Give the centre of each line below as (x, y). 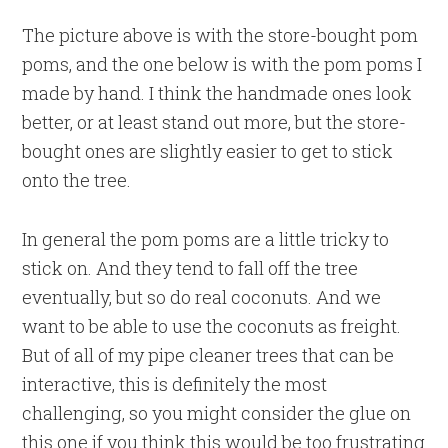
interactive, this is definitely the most (175, 383)
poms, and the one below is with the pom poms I (222, 63)
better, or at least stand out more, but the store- (214, 121)
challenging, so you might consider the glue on (217, 412)
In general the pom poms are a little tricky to (206, 238)
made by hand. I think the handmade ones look (217, 92)
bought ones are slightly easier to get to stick (208, 150)
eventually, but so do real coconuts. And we (202, 296)
